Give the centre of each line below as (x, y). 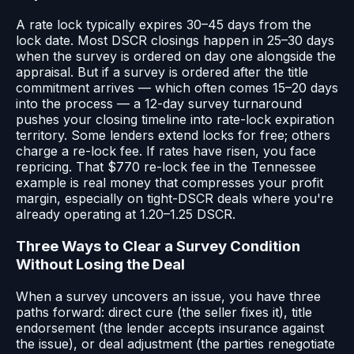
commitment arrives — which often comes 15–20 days (177, 88)
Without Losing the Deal (100, 264)
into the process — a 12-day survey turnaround (159, 104)
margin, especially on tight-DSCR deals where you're (175, 199)
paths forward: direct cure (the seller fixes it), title (164, 312)
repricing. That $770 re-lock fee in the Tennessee (166, 167)
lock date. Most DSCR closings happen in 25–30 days (175, 41)
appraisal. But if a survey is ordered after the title (162, 72)
